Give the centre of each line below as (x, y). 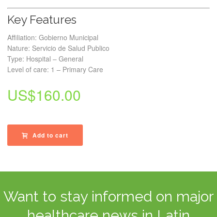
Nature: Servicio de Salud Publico (58, 48)
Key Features (42, 20)
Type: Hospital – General (45, 59)
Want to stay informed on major (108, 196)
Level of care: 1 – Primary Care (55, 69)
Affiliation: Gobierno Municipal (53, 37)
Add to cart (50, 135)
